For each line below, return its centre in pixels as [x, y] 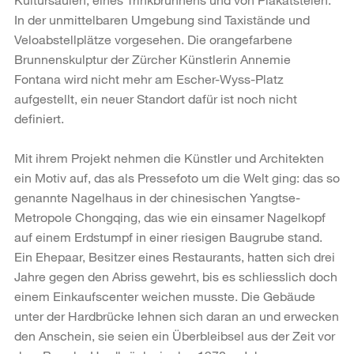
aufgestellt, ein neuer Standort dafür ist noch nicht [156, 98]
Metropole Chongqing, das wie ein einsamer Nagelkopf [170, 217]
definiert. [39, 118]
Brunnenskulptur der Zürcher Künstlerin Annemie [153, 58]
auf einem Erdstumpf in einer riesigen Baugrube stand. [168, 236]
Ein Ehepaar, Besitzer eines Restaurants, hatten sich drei [175, 256]
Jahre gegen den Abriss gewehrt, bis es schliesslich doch [176, 276]
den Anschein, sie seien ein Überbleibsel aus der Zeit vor [175, 335]
